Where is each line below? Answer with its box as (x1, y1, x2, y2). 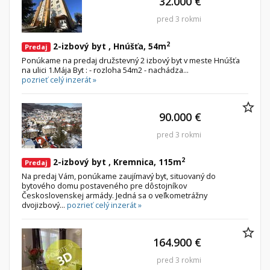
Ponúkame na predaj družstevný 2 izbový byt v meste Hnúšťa (22, 55, 240, 66)
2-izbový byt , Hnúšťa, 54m (51, 40, 166, 52)
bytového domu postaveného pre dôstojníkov (22, 180, 187, 192)
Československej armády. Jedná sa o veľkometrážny (22, 190, 207, 201)
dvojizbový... (22, 199, 67, 211)
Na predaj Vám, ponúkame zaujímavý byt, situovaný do (22, 171, 216, 182)
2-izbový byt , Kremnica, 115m (51, 156, 181, 168)
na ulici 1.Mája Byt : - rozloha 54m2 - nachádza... (22, 64, 189, 76)
